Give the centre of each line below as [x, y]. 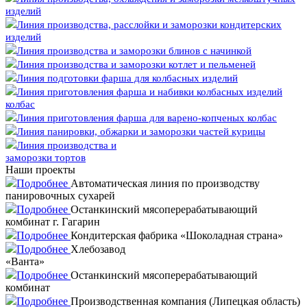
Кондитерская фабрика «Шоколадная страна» [177, 235]
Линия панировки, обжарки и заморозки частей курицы [141, 132]
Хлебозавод [98, 249]
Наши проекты [40, 170]
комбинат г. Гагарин [53, 222]
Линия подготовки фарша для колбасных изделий [127, 78]
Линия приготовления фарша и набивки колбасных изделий [149, 92]
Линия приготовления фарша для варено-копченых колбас [147, 118]
